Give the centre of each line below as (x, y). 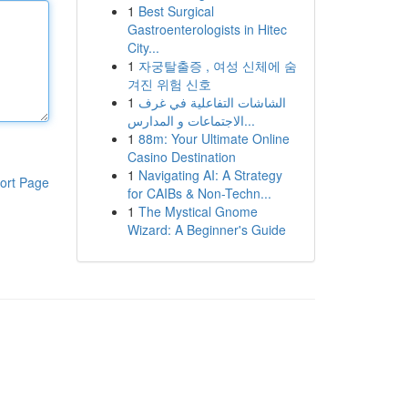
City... (143, 47)
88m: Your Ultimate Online (214, 138)
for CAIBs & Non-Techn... (199, 193)
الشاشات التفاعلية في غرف (212, 102)
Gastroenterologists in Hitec (207, 29)
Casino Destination (181, 157)
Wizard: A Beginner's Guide (206, 229)
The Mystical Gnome (198, 211)
